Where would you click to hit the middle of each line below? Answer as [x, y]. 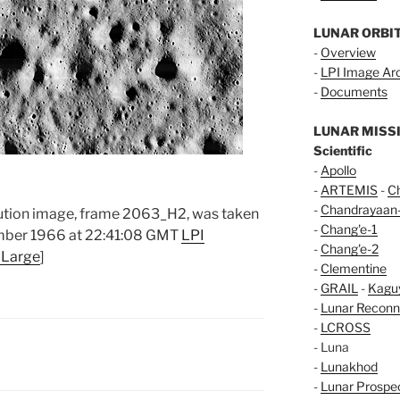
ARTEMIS [349, 190]
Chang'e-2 [349, 249]
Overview [348, 53]
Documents [354, 92]
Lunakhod [349, 367]
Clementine [353, 269]
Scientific [342, 151]
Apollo [338, 171]
